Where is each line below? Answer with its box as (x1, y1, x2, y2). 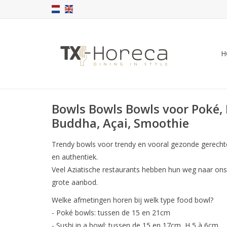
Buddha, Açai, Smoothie (52, 115, 189, 132)
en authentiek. (52, 152, 100, 162)
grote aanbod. (52, 177, 98, 187)
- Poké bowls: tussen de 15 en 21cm (52, 208, 170, 217)
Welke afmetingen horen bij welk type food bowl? (52, 195, 213, 205)
